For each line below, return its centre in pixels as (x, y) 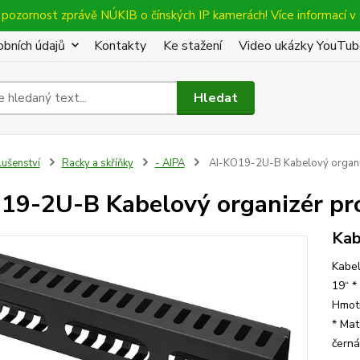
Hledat (216, 98)
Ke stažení (192, 46)
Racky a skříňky (97, 163)
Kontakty (120, 46)
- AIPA (170, 163)
